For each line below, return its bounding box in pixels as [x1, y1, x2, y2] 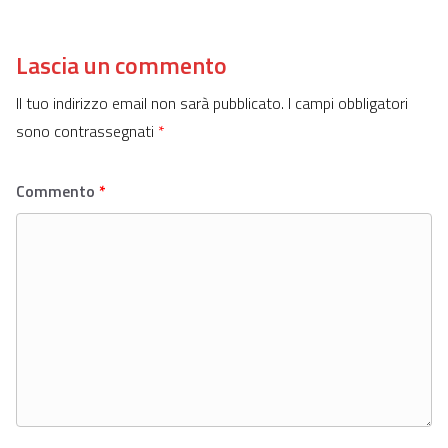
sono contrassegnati [16, 119, 158, 144]
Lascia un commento [16, 47, 227, 84]
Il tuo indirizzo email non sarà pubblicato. [16, 91, 284, 116]
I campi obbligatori [288, 91, 408, 116]
